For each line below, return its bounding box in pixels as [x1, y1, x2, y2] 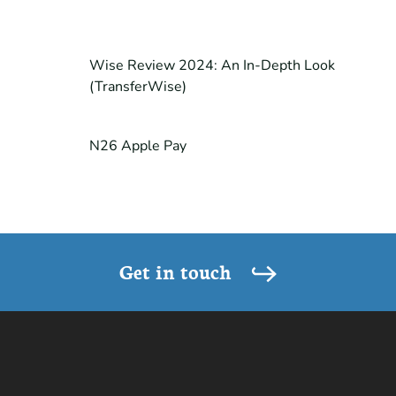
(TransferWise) [89, 76, 187, 96]
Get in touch [118, 256, 237, 285]
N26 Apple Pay [89, 135, 187, 156]
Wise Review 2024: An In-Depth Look [89, 55, 335, 75]
